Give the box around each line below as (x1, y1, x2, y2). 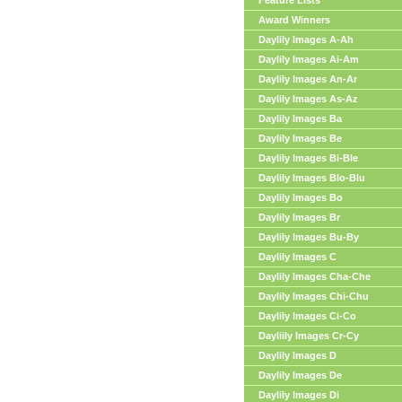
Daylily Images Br (258, 212, 340, 223)
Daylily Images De (258, 370, 342, 380)
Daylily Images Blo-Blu (258, 172, 365, 183)
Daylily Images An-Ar (258, 74, 357, 84)
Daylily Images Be (258, 133, 342, 144)
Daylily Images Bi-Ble (258, 153, 358, 163)
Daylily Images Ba (258, 113, 342, 124)
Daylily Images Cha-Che (258, 271, 371, 282)
